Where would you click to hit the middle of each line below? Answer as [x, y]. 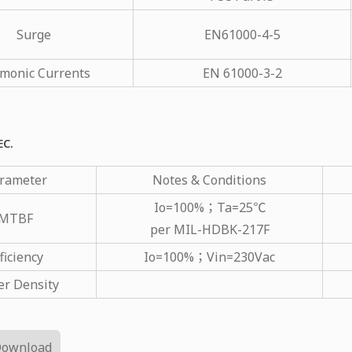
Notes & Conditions [209, 180]
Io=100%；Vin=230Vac [209, 257]
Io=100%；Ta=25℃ [209, 207]
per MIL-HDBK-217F [209, 229]
